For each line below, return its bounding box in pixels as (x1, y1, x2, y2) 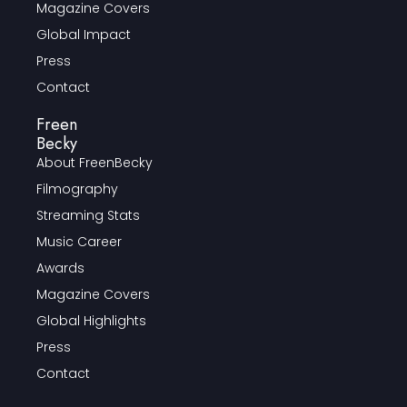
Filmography (36, 179, 118, 198)
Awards (36, 258, 84, 277)
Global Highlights (36, 311, 146, 330)
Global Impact (36, 25, 131, 44)
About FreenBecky (36, 153, 153, 172)
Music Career (36, 232, 122, 251)
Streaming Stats (36, 205, 140, 224)
